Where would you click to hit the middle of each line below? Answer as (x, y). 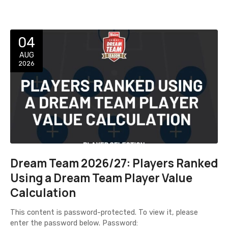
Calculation (43, 193)
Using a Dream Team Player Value (101, 178)
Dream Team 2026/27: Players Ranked (114, 163)
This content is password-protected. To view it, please (104, 213)
